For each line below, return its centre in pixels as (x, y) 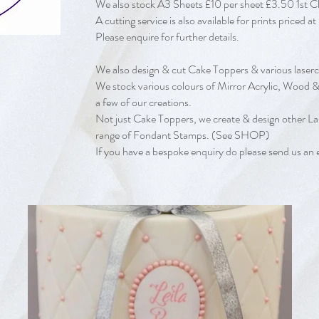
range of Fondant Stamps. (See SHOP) (183, 135)
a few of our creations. (143, 103)
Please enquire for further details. (168, 37)
